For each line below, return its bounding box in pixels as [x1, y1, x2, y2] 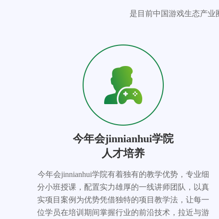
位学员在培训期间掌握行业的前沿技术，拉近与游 [37, 208, 209, 217]
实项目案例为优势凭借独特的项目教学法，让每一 [37, 196, 209, 204]
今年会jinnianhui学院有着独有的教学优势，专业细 [37, 170, 209, 178]
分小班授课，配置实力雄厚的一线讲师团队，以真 [37, 183, 209, 191]
